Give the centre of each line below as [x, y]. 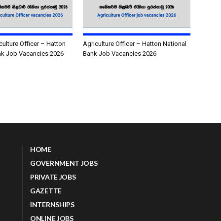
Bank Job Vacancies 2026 [120, 54]
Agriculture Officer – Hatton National [135, 44]
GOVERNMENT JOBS [64, 163]
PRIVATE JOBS [53, 177]
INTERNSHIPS [52, 204]
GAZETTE [46, 191]
